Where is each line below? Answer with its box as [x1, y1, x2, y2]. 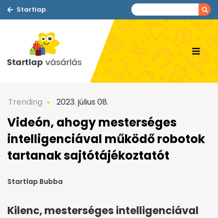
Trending [8, 96, 42, 108]
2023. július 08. [54, 96, 109, 108]
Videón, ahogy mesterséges [7, 114, 177, 130]
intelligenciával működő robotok [7, 131, 205, 147]
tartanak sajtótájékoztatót [7, 147, 169, 163]
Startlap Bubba [7, 177, 63, 187]
